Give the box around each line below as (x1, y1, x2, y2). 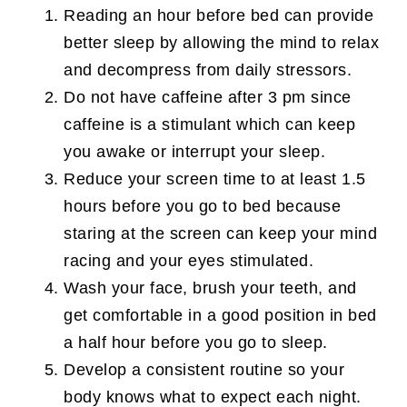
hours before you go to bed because (64, 197, 341, 216)
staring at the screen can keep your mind (64, 224, 377, 243)
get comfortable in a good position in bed (64, 306, 377, 325)
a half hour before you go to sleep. (64, 333, 328, 352)
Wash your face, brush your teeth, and (64, 279, 357, 298)
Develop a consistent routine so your (64, 361, 344, 380)
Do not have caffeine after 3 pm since (64, 88, 352, 107)
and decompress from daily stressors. (64, 61, 352, 80)
